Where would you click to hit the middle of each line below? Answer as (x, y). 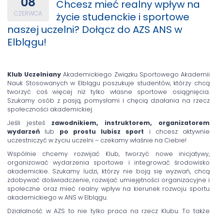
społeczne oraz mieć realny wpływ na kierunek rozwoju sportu (108, 189)
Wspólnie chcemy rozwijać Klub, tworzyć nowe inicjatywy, (108, 154)
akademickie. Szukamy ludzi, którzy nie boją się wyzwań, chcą (108, 171)
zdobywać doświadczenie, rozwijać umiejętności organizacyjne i (108, 180)
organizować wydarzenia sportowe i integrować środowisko (108, 163)
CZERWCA (28, 14)
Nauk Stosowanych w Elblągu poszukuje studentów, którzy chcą (108, 83)
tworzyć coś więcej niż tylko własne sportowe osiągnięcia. (108, 92)
